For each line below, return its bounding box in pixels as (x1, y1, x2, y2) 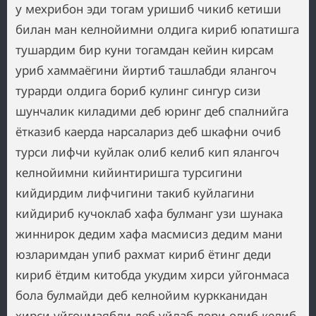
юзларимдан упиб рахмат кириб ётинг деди (16, 246, 272, 262)
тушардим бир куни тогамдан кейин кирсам (16, 42, 274, 58)
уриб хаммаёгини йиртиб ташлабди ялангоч (16, 62, 276, 78)
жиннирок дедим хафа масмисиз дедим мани (16, 226, 283, 242)
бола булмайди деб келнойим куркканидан (16, 287, 267, 303)
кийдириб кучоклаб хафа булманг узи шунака (16, 205, 283, 221)
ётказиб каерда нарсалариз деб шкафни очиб (16, 123, 281, 140)
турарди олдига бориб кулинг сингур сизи (16, 83, 261, 99)
